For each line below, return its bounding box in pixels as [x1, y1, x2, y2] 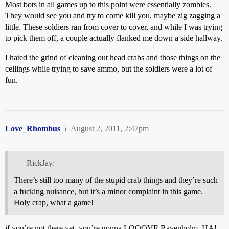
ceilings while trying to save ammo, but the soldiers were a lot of [5, 64, 212, 73]
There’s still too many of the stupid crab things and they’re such [14, 175, 218, 185]
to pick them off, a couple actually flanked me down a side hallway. [5, 34, 222, 42]
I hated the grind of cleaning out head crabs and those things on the [5, 53, 220, 62]
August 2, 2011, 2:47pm [71, 124, 149, 133]
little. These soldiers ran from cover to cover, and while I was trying [5, 22, 222, 31]
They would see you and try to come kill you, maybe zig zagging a [5, 11, 220, 20]
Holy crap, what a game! [14, 198, 94, 207]
